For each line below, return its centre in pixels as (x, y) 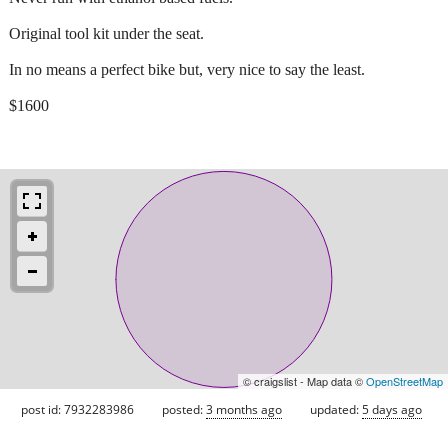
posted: (184, 409)
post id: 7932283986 (77, 409)
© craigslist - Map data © (304, 380)
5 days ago (392, 409)
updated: (336, 409)
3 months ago (244, 409)
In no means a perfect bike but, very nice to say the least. (187, 69)
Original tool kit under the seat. (106, 33)
